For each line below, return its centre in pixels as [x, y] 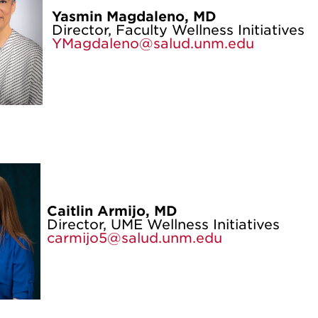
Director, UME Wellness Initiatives [163, 225]
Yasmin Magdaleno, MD [134, 17]
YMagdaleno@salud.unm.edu [155, 44]
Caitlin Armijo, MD [112, 211]
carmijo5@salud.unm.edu [134, 238]
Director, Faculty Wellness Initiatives [178, 30]
